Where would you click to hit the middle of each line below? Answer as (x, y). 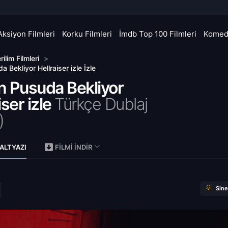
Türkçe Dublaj (101, 104)
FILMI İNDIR (74, 147)
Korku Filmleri (87, 34)
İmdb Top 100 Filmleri (158, 34)
